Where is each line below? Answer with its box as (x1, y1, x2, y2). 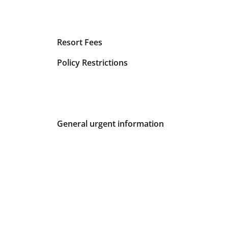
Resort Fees (57, 36, 102, 48)
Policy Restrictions (57, 56, 128, 68)
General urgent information (57, 118, 164, 129)
